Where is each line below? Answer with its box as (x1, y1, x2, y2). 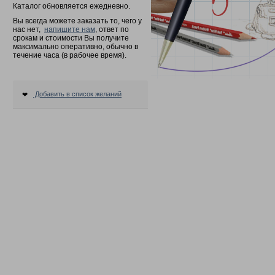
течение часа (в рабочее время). (13, 51, 126, 60)
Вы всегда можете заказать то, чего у (13, 17, 142, 26)
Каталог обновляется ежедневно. (13, 2, 130, 11)
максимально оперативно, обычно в (13, 42, 138, 52)
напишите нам (44, 25, 95, 34)
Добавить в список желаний (33, 90, 122, 98)
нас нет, (13, 25, 44, 34)
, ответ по (95, 25, 129, 34)
